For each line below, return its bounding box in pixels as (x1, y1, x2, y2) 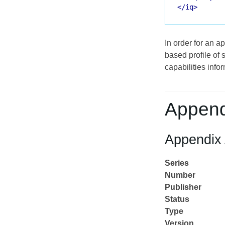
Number (165, 170, 195, 179)
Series (165, 158, 189, 167)
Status (165, 194, 189, 203)
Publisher (165, 182, 201, 191)
